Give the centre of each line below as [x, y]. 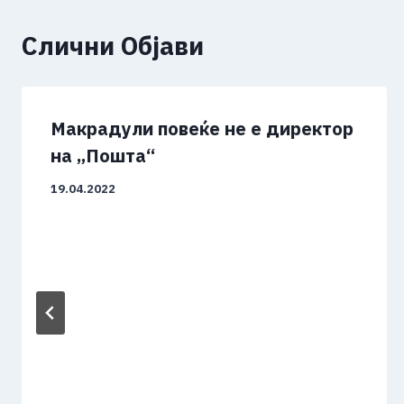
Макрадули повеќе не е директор [202, 128]
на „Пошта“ [103, 155]
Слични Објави [113, 45]
